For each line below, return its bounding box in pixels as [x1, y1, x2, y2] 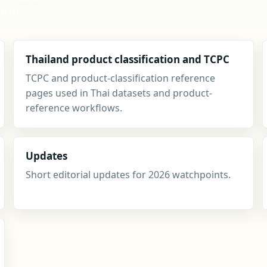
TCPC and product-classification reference [26, 72, 215, 85]
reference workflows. [26, 101, 122, 114]
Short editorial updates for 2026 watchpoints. [26, 168, 231, 181]
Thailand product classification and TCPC [26, 52, 229, 66]
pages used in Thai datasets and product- [26, 86, 212, 100]
